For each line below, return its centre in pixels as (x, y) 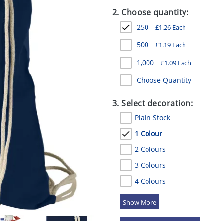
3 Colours (150, 165)
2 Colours (150, 149)
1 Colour (148, 133)
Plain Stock (152, 118)
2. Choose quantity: (150, 12)
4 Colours (150, 181)
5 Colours (150, 197)
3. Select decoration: (153, 103)
